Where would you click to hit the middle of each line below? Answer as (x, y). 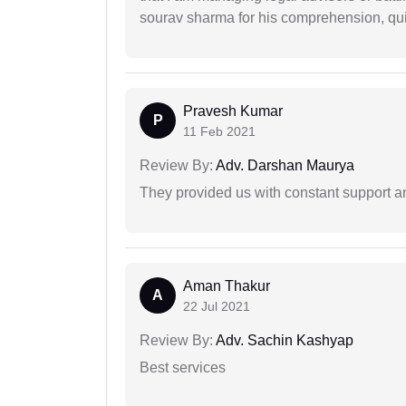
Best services (183, 367)
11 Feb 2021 (219, 131)
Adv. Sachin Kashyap (283, 340)
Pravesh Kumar (233, 111)
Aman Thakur (227, 285)
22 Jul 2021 (217, 306)
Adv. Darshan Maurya (284, 165)
